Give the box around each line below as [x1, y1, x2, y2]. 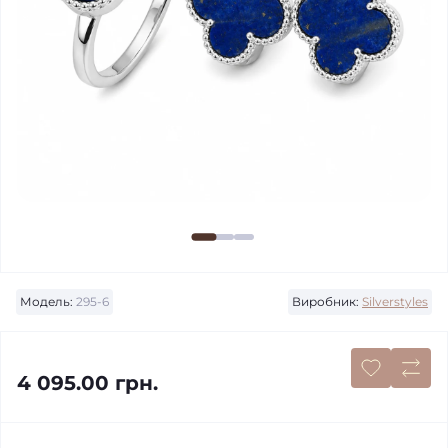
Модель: [20, 294, 73, 309]
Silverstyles [362, 294, 428, 309]
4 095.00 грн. [17, 371, 158, 395]
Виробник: [292, 294, 359, 309]
